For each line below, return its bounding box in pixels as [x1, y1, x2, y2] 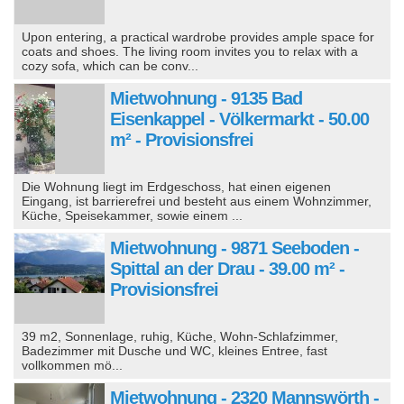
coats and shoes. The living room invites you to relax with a [22, 43, 359, 59]
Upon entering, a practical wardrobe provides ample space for [22, 29, 375, 44]
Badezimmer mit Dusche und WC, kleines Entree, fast [22, 343, 328, 358]
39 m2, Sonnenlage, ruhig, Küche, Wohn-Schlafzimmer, [22, 328, 339, 344]
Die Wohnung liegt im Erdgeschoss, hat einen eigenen [22, 179, 332, 194]
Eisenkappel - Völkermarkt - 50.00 [110, 108, 369, 129]
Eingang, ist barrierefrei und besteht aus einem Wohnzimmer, [22, 193, 372, 208]
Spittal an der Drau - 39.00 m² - [110, 258, 344, 279]
